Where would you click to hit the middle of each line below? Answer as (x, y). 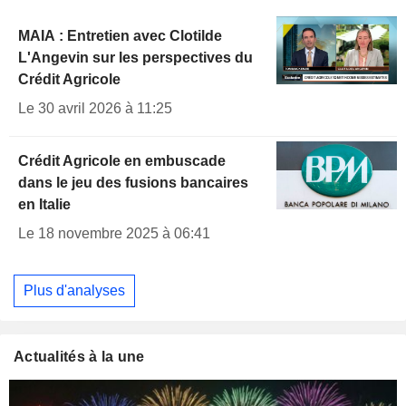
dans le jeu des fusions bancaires (133, 183)
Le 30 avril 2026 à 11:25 (95, 109)
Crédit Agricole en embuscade (122, 161)
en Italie (44, 205)
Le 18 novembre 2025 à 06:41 (114, 234)
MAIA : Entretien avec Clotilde (120, 36)
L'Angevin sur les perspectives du (135, 58)
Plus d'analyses (74, 290)
